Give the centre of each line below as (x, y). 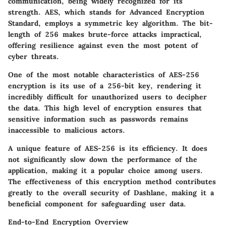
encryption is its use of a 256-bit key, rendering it (105, 86)
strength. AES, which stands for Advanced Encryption (106, 12)
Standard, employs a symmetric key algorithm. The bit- (110, 23)
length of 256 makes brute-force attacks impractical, (105, 34)
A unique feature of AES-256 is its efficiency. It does (108, 148)
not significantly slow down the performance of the (103, 159)
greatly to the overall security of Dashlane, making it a (111, 192)
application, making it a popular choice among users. (105, 170)
